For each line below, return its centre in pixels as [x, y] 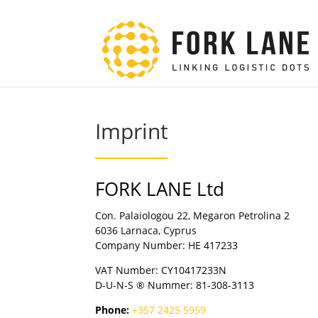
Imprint [132, 131]
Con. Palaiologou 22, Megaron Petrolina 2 [193, 215]
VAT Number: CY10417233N [161, 270]
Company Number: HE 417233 [167, 245]
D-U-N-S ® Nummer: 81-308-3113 [175, 285]
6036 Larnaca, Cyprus [146, 230]
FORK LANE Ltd [160, 189]
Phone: [113, 310]
